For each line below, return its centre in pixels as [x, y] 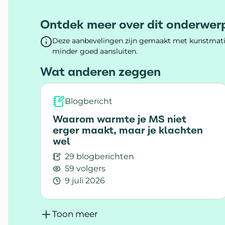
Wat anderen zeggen [100, 72]
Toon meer [75, 214]
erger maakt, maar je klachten [128, 130]
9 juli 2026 [85, 181]
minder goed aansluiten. [95, 51]
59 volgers [85, 168]
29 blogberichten [99, 156]
